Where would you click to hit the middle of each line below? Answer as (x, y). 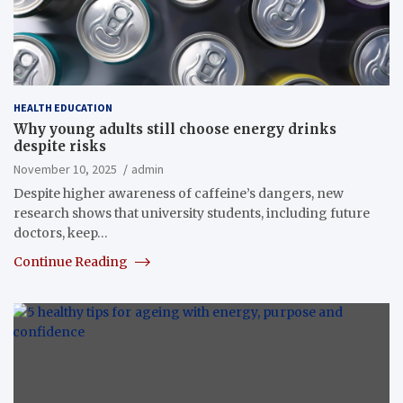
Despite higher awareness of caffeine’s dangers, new (179, 193)
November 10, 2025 (65, 169)
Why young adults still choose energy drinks (175, 129)
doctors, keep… (61, 233)
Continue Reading (72, 261)
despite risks (60, 146)
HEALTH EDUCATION (63, 107)
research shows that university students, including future (192, 213)
